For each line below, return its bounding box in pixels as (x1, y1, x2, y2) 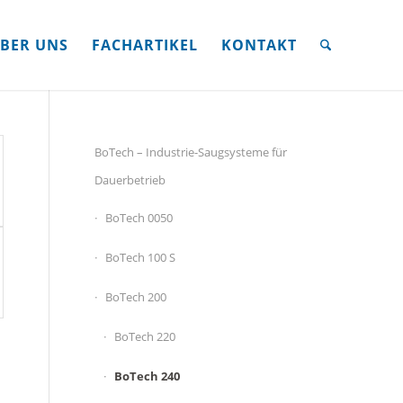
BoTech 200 (105, 289, 167, 305)
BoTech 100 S (105, 249, 176, 265)
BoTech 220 (114, 328, 176, 345)
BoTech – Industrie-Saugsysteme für (94, 144, 288, 160)
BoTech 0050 (105, 210, 174, 226)
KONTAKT (220, 35, 297, 55)
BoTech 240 (114, 368, 181, 384)
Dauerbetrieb (94, 172, 166, 188)
